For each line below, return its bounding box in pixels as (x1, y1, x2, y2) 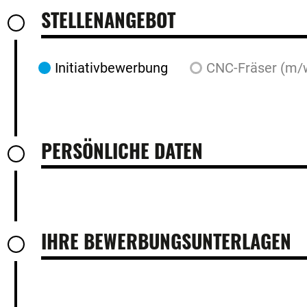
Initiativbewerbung (55, 59, 168, 76)
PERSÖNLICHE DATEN (41, 136, 203, 164)
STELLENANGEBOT (41, 5, 175, 34)
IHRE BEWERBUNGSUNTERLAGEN (41, 227, 291, 256)
